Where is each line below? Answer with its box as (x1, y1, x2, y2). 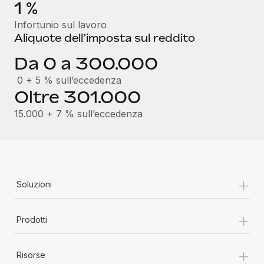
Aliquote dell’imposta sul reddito (14, 31, 195, 44)
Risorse (16, 249, 45, 260)
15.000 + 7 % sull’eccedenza (14, 107, 143, 120)
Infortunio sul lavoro (14, 18, 107, 31)
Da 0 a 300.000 (14, 53, 158, 73)
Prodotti (16, 214, 47, 225)
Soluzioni (16, 179, 52, 189)
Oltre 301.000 (14, 87, 141, 107)
